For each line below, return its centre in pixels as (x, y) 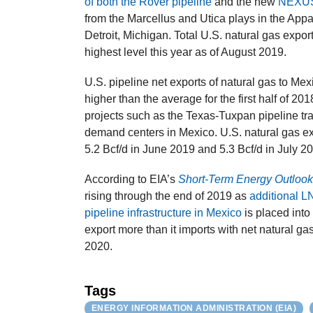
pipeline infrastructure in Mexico (163, 213)
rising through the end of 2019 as (167, 196)
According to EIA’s (132, 180)
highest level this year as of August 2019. (186, 52)
